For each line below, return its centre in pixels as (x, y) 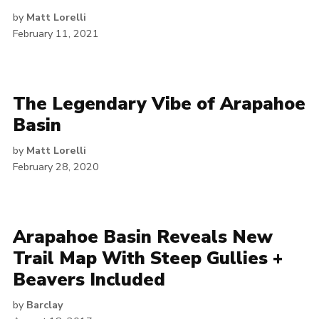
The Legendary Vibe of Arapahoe (159, 104)
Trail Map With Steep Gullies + (148, 258)
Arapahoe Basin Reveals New (143, 237)
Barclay (45, 305)
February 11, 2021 (56, 33)
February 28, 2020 (56, 167)
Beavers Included (89, 280)
